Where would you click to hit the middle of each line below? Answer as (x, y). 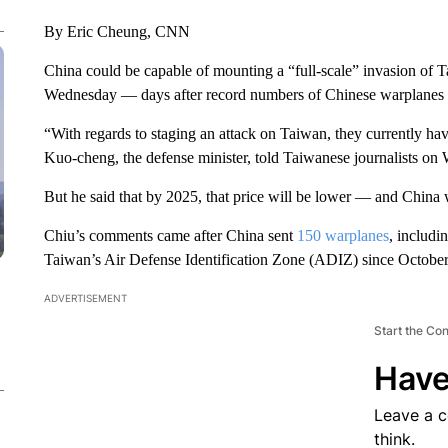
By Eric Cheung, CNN (116, 31)
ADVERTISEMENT (85, 298)
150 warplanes (342, 235)
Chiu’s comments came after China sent (170, 235)
